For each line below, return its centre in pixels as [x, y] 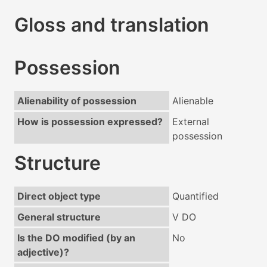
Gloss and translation [112, 25]
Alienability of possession [77, 101]
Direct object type [59, 196]
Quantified [195, 196]
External [190, 122]
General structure [59, 217]
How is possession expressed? [90, 122]
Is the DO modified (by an [76, 238]
